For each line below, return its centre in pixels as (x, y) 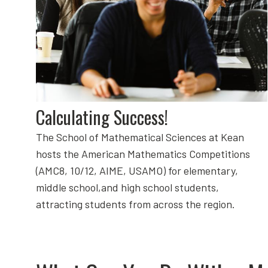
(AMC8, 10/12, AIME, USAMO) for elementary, (137, 171)
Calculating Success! (102, 117)
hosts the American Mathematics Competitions (143, 154)
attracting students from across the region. (135, 204)
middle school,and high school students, (127, 188)
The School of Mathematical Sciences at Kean (140, 137)
